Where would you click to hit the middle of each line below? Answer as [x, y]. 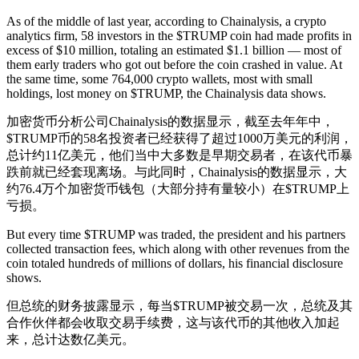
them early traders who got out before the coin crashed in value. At [174, 65]
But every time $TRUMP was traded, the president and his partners [176, 234]
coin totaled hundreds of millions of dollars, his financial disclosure [175, 263]
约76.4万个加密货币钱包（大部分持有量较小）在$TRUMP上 [178, 189]
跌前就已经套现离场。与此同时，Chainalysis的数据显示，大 [177, 172]
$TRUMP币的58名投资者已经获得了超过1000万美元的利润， [179, 138]
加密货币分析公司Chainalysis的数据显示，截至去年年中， [170, 121]
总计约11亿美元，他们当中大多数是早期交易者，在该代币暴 [179, 155]
